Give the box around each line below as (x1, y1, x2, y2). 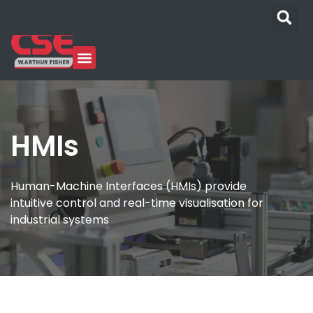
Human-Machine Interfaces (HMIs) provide (10, 177, 247, 194)
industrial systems (10, 211, 109, 228)
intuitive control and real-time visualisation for (10, 194, 263, 211)
